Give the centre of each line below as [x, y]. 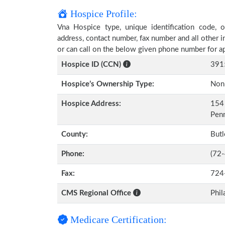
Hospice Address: [91, 104]
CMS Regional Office [97, 193]
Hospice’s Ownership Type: [108, 84]
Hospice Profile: [102, 14]
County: [75, 134]
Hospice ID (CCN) [91, 65]
